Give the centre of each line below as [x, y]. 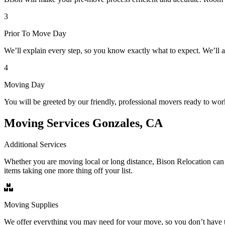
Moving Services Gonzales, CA [83, 123]
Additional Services [35, 144]
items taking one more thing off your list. [68, 170]
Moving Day [24, 84]
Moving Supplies [31, 204]
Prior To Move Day [35, 33]
